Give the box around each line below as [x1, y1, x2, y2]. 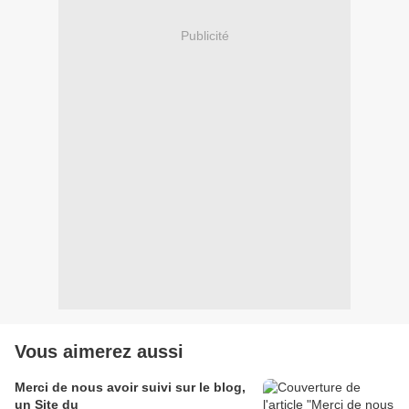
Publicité [180, 27, 229, 43]
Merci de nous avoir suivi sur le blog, [15, 380, 246, 395]
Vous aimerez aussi [15, 341, 184, 362]
